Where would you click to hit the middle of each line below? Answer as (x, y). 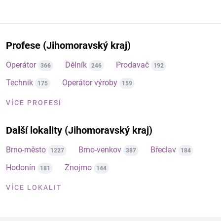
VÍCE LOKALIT (34, 187)
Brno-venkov (100, 150)
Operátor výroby (90, 83)
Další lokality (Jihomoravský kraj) (79, 130)
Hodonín (21, 167)
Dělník (76, 65)
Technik (19, 83)
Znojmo (78, 167)
